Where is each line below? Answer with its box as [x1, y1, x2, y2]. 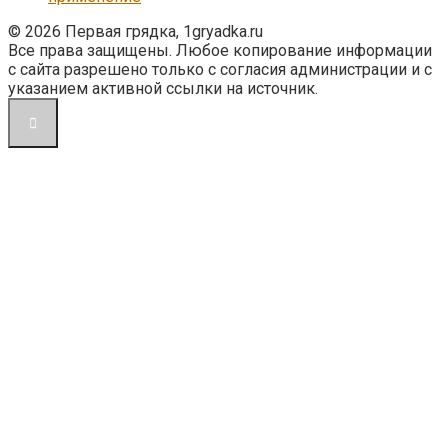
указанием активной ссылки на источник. [8, 79, 318, 99]
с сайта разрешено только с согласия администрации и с [8, 60, 432, 80]
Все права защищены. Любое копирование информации [8, 41, 432, 61]
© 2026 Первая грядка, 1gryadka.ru [8, 22, 263, 42]
